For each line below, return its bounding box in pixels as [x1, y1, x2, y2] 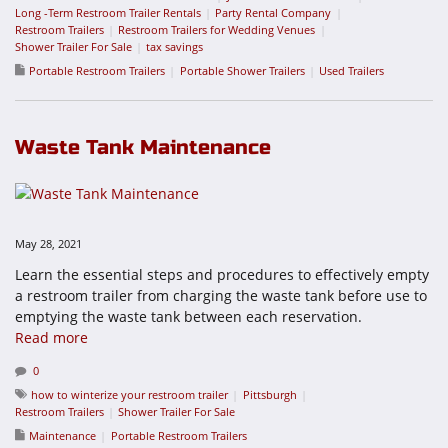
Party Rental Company [215, 4, 332, 20]
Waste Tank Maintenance [15, 135, 271, 160]
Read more [15, 327, 88, 347]
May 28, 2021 [15, 235, 82, 251]
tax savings [146, 38, 204, 54]
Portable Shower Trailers [179, 62, 305, 78]
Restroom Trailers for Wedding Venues [118, 21, 316, 37]
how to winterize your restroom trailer [31, 386, 229, 402]
